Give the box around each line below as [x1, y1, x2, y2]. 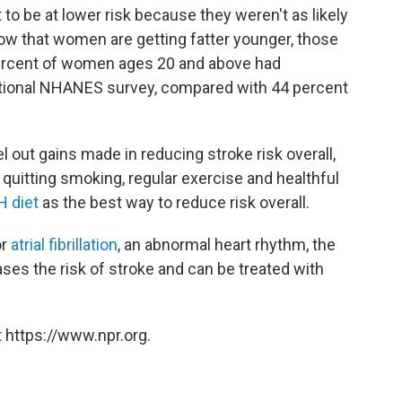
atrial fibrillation [11, 235, 118, 255]
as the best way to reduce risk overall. [39, 193, 310, 213]
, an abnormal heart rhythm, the [118, 235, 336, 255]
